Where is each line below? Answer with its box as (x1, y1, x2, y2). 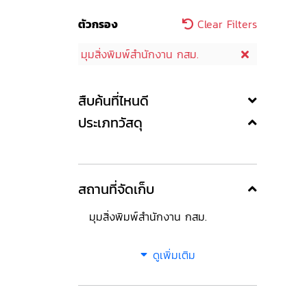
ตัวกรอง (78, 16, 118, 32)
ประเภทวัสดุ (78, 112, 143, 133)
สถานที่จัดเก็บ (78, 179, 154, 199)
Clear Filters (193, 16, 257, 32)
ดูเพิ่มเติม (152, 247, 195, 263)
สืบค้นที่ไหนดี (78, 90, 149, 111)
